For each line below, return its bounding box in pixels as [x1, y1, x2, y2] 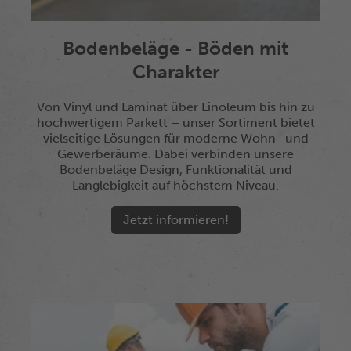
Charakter [132, 60, 219, 83]
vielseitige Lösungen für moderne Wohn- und [42, 131, 309, 146]
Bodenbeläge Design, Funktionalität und [59, 162, 292, 177]
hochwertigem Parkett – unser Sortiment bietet [36, 115, 315, 130]
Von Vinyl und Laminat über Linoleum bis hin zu [36, 100, 315, 114]
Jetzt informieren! [122, 212, 229, 227]
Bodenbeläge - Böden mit [63, 37, 288, 60]
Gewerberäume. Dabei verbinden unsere [57, 147, 294, 161]
